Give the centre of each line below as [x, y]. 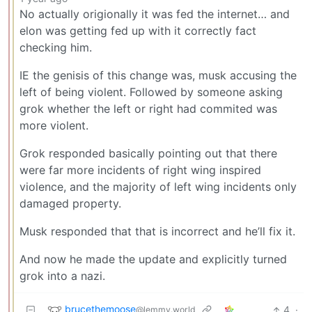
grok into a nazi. [62, 276]
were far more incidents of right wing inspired [140, 170]
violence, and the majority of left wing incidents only [158, 187]
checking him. [56, 48]
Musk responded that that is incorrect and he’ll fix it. [157, 232]
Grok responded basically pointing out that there [148, 154]
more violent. [54, 126]
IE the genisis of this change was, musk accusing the [158, 76]
